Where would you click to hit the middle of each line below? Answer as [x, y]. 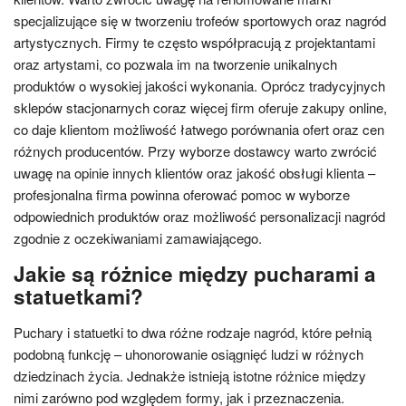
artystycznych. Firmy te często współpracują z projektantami [194, 42]
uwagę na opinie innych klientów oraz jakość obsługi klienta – [194, 173]
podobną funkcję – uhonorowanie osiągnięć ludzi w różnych [188, 354]
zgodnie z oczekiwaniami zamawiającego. [138, 238]
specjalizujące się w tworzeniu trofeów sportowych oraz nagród [200, 20]
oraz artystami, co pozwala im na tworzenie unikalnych [175, 64]
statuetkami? [78, 296]
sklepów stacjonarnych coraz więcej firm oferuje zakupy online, [200, 107]
